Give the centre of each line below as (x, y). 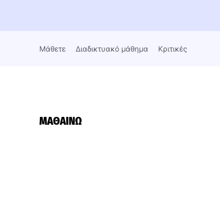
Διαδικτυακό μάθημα (112, 49)
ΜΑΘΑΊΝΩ (61, 121)
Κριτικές (173, 49)
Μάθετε (53, 49)
